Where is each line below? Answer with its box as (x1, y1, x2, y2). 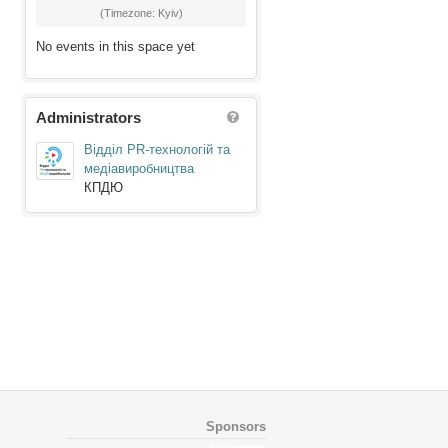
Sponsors (206, 419, 266, 434)
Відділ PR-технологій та (84, 141, 230, 157)
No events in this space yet (36, 39, 195, 55)
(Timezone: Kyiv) (99, 7, 183, 20)
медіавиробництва (84, 160, 194, 176)
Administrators (36, 109, 141, 127)
